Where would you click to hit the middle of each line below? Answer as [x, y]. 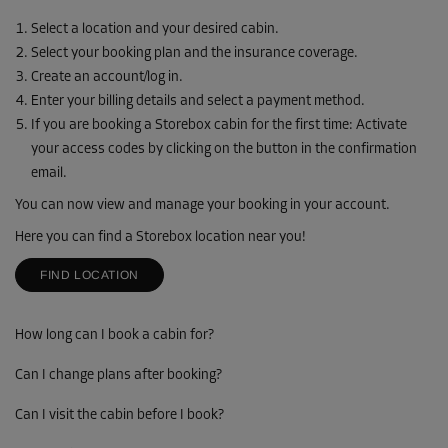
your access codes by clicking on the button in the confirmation [224, 149]
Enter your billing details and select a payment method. [198, 101]
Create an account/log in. [107, 77]
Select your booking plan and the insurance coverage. [194, 53]
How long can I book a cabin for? [114, 335]
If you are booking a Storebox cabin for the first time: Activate [219, 125]
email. [49, 173]
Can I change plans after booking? [118, 375]
